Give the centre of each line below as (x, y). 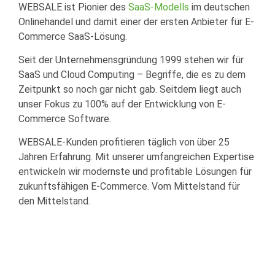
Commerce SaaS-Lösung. (73, 36)
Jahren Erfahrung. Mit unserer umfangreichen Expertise (136, 157)
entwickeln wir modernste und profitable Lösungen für (135, 172)
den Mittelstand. (54, 201)
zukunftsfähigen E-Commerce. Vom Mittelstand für (129, 187)
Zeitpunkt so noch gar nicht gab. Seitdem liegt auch (130, 89)
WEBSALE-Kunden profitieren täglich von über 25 (124, 142)
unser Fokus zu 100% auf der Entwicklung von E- (122, 104)
